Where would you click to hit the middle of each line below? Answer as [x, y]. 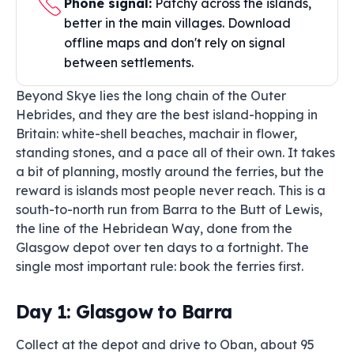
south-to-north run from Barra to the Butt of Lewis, [169, 209]
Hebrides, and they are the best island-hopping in [167, 115]
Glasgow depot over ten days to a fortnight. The [162, 247]
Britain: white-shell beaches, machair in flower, [156, 134]
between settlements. [129, 62]
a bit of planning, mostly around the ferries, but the [170, 171]
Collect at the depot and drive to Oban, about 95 [165, 345]
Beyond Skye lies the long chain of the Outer [151, 96]
